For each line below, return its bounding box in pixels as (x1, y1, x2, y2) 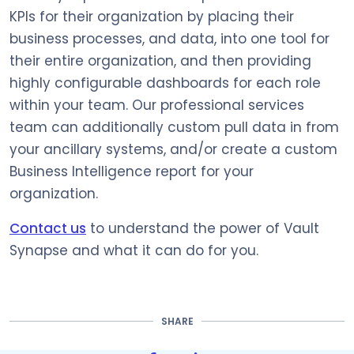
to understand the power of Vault (86, 218, 319, 238)
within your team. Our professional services (9, 95, 304, 115)
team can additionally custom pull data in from (9, 117, 339, 137)
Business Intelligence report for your (9, 161, 254, 181)
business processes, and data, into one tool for (9, 28, 330, 48)
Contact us (9, 218, 86, 238)
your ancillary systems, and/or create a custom (9, 139, 337, 159)
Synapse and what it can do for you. (9, 240, 258, 260)
